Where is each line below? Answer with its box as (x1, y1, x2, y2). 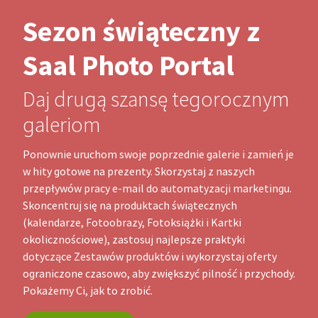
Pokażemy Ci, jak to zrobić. (23, 284, 153, 299)
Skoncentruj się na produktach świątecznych (23, 199, 237, 214)
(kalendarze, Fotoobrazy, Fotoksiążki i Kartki (23, 216, 241, 231)
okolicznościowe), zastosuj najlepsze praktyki (23, 233, 245, 248)
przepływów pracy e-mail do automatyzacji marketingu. (23, 182, 292, 197)
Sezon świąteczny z (23, 13, 260, 51)
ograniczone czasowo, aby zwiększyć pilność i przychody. (23, 267, 295, 282)
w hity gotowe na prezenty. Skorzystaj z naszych (23, 165, 255, 180)
